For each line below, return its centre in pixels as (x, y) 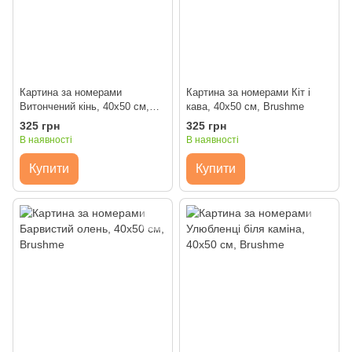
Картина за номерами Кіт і (248, 93)
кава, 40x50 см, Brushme (245, 107)
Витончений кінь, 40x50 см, (84, 107)
